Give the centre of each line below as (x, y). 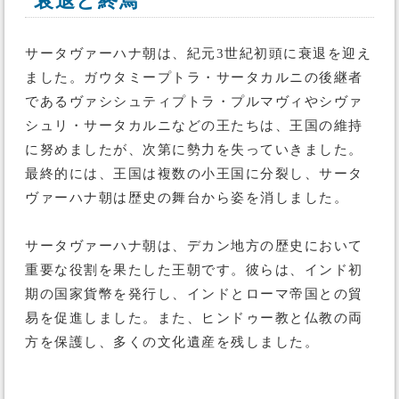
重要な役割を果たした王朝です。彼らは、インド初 (194, 270)
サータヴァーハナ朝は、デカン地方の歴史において (194, 246)
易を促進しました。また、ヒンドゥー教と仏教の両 (194, 318)
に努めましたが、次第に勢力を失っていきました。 (194, 150)
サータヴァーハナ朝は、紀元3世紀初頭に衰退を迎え (198, 53)
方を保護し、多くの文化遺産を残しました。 (172, 342)
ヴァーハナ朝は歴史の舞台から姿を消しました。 (187, 198)
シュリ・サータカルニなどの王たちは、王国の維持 (194, 126)
